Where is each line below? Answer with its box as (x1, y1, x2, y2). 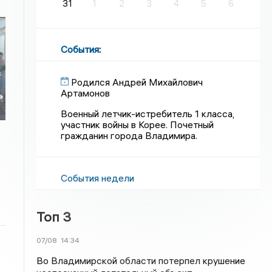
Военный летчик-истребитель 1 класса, (61, 107, 235, 120)
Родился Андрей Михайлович (71, 76, 203, 88)
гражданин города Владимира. (61, 129, 198, 141)
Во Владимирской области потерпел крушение (36, 254, 246, 267)
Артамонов (61, 87, 110, 99)
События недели (61, 172, 135, 184)
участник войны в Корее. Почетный (61, 118, 214, 131)
